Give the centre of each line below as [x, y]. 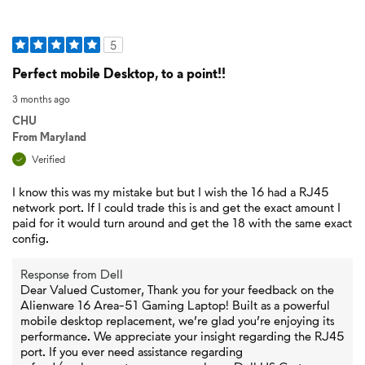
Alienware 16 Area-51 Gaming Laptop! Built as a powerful [175, 305]
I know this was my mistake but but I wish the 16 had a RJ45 [171, 191]
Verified [48, 159]
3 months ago [41, 99]
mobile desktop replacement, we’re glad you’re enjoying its [177, 320]
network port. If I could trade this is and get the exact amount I [176, 207]
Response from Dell [72, 274]
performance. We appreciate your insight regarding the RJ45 [182, 336]
